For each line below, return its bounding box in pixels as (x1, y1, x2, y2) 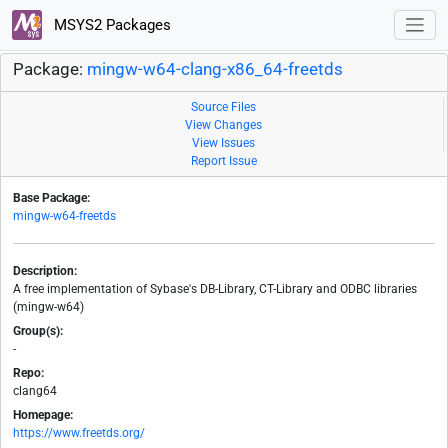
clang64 (13, 384, 57, 399)
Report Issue (191, 154, 257, 169)
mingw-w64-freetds (13, 209, 116, 224)
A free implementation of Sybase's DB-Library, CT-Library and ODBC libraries (13, 282, 417, 297)
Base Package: (13, 191, 90, 206)
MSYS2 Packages (49, 15, 171, 34)
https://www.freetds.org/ (13, 426, 145, 441)
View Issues (192, 136, 255, 151)
